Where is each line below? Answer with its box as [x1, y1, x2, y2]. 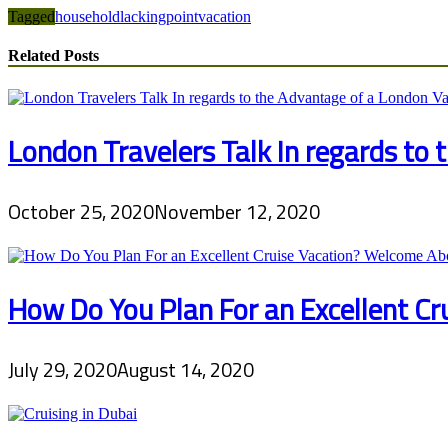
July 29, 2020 [8, 353, 117, 385]
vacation [198, 8, 251, 25]
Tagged [8, 8, 55, 25]
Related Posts [8, 47, 99, 65]
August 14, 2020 [117, 353, 254, 385]
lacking [120, 8, 166, 25]
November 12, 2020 [154, 195, 320, 227]
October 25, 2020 [8, 195, 154, 227]
